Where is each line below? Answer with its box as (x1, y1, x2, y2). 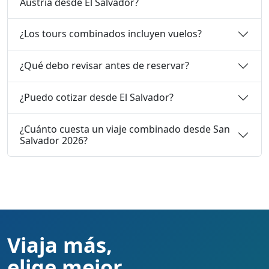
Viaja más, (7, 230, 112, 259)
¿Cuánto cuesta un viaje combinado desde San (20, 122, 230, 136)
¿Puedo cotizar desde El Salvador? (20, 91, 174, 104)
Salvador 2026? (20, 133, 88, 147)
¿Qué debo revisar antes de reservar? (20, 59, 189, 73)
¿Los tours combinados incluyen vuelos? (20, 27, 202, 41)
